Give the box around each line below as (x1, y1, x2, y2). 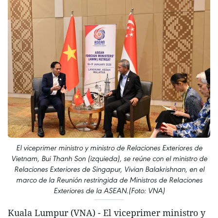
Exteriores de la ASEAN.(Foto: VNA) (53, 185, 165, 195)
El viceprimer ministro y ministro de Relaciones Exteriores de (16, 143, 202, 152)
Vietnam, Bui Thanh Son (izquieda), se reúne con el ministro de (11, 153, 207, 163)
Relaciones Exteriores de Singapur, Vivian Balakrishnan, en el (14, 164, 204, 174)
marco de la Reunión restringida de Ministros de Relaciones (16, 175, 202, 184)
